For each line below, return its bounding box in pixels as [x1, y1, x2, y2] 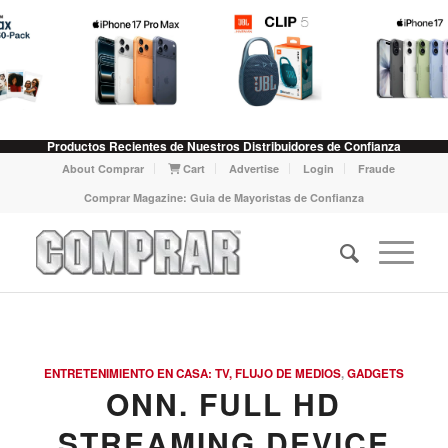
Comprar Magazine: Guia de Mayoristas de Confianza [83, 190, 364, 205]
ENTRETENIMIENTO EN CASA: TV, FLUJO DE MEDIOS [43, 365, 341, 382]
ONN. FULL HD [106, 382, 342, 425]
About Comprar [62, 161, 145, 176]
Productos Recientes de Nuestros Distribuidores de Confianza [47, 137, 401, 155]
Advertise [229, 161, 280, 176]
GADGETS [346, 365, 404, 382]
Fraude [358, 161, 396, 176]
